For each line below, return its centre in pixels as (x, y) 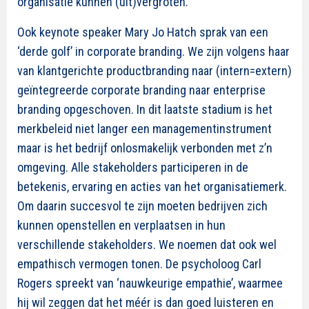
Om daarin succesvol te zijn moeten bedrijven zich (142, 206)
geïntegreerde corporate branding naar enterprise (141, 90)
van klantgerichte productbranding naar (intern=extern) (154, 71)
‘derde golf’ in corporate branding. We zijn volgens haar (153, 51)
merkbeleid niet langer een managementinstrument (144, 129)
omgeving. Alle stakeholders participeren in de (133, 167)
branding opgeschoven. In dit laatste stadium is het (145, 109)
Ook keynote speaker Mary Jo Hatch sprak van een (143, 32)
